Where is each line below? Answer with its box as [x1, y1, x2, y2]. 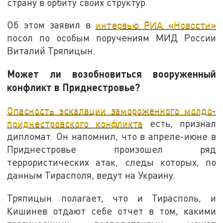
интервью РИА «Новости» [95, 19, 216, 31]
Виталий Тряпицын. [7, 45, 96, 57]
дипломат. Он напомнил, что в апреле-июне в [7, 130, 216, 142]
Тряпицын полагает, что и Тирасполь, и [7, 192, 216, 204]
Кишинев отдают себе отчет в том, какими [7, 205, 216, 217]
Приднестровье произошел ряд [7, 143, 216, 155]
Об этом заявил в [7, 19, 96, 31]
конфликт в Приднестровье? [7, 81, 140, 94]
